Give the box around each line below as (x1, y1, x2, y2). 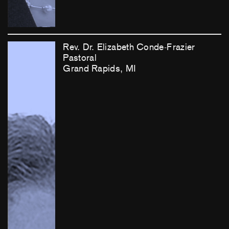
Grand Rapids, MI (63, 63, 136, 74)
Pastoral (63, 52, 97, 63)
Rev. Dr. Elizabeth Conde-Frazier (63, 41, 195, 52)
